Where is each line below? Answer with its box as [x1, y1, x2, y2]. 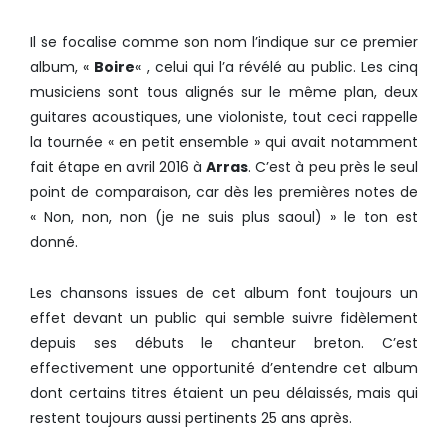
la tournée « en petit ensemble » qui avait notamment [30, 131, 418, 152]
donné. [30, 231, 78, 252]
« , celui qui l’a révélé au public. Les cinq [135, 56, 419, 77]
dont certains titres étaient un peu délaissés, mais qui [30, 382, 418, 403]
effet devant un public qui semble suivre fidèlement [30, 307, 418, 328]
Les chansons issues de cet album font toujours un [30, 282, 418, 303]
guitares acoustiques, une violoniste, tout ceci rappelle [30, 106, 418, 127]
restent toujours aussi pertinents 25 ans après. [30, 407, 352, 428]
